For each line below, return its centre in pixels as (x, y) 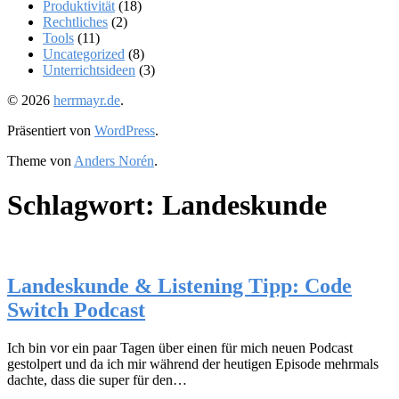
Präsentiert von (51, 131)
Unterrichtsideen (89, 70)
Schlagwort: (85, 204)
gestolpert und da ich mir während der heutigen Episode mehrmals (193, 364)
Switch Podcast (76, 310)
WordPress (125, 131)
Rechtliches (75, 22)
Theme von (41, 161)
